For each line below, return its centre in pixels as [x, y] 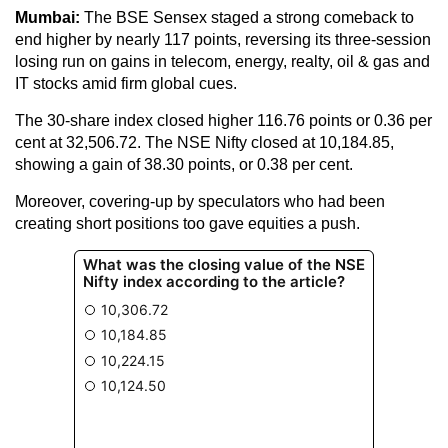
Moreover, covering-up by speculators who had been [200, 201]
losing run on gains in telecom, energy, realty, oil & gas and [222, 61]
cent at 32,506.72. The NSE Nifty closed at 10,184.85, [204, 142]
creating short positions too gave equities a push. [187, 223]
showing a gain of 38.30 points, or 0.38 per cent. [184, 164]
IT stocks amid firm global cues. [126, 83]
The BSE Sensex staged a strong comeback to [247, 17]
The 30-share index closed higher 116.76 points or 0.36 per [223, 120]
